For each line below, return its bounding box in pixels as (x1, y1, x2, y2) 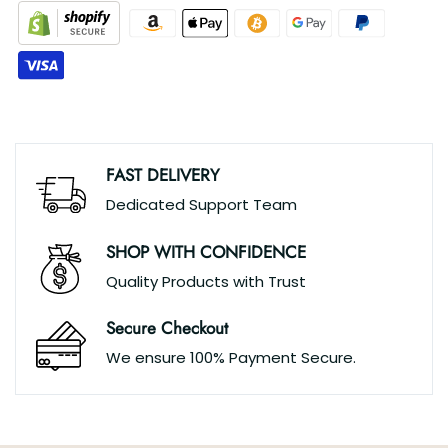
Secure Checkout (106, 316, 228, 341)
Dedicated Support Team (106, 194, 297, 216)
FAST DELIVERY (106, 163, 220, 188)
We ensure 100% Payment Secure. (106, 347, 356, 369)
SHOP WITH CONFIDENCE (106, 239, 306, 264)
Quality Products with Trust (106, 270, 306, 292)
